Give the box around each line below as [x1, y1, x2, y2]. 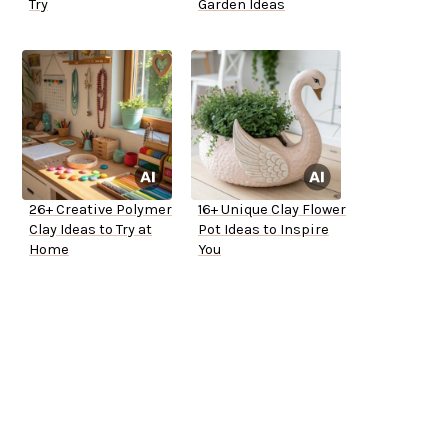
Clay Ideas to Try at [29, 221, 152, 239]
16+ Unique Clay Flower [198, 201, 346, 219]
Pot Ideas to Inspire [198, 221, 329, 239]
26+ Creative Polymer [29, 201, 172, 219]
